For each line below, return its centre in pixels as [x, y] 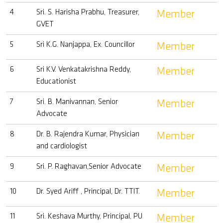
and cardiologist [62, 146]
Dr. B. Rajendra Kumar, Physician [88, 134]
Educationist [56, 82]
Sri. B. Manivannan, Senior [77, 102]
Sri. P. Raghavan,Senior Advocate [89, 167]
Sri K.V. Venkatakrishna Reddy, [84, 70]
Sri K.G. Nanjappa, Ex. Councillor [86, 45]
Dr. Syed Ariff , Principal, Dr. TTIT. [88, 192]
